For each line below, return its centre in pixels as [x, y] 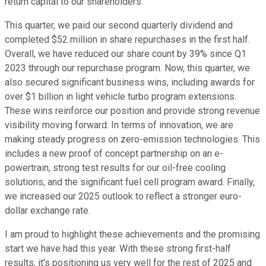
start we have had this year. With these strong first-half [118, 248]
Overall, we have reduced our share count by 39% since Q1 [126, 53]
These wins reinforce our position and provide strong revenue [132, 110]
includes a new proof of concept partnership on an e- [114, 153]
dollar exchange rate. [47, 210]
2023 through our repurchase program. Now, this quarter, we [127, 68]
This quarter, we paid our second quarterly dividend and [119, 25]
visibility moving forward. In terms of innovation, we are [119, 125]
